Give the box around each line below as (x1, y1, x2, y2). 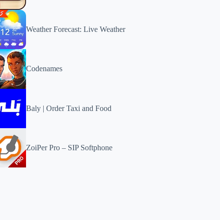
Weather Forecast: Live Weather (26, 25, 126, 34)
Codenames (26, 64, 63, 73)
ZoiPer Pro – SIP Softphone (26, 143, 113, 152)
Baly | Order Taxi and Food (26, 104, 112, 112)
